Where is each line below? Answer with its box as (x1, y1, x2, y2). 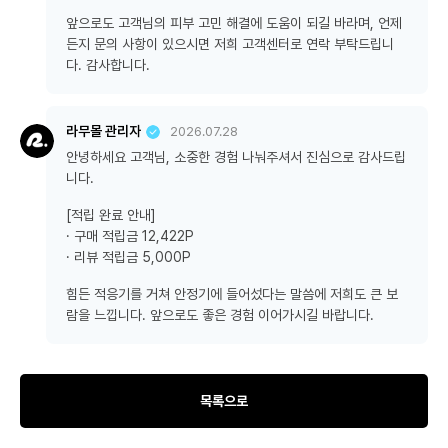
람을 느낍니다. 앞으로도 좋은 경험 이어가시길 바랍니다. (66, 307, 374, 323)
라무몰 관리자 (66, 123, 141, 139)
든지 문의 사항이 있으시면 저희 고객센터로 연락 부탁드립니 (66, 36, 394, 52)
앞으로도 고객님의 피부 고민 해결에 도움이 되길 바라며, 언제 (66, 15, 402, 31)
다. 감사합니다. (66, 57, 150, 73)
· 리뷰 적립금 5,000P (66, 249, 191, 265)
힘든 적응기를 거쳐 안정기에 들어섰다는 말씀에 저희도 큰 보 (66, 286, 398, 302)
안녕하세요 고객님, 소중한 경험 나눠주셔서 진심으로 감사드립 (66, 149, 406, 165)
